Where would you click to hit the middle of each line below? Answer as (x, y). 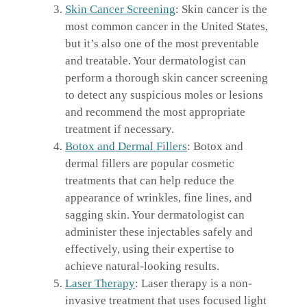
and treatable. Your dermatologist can (156, 60)
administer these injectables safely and (159, 232)
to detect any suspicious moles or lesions (164, 95)
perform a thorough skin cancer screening (167, 77)
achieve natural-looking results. (142, 266)
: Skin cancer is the (221, 9)
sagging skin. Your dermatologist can (155, 214)
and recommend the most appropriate (155, 112)
